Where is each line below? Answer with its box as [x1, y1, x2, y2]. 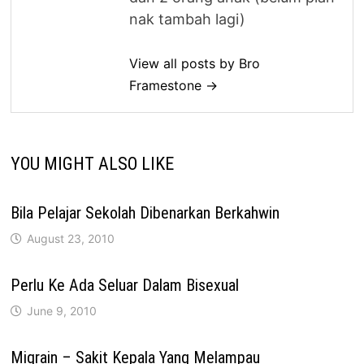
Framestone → [129, 76, 219, 93]
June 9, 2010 [27, 303, 97, 318]
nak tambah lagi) [129, 10, 246, 28]
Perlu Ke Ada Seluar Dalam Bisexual [11, 275, 240, 295]
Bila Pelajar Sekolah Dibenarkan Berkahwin [11, 202, 280, 223]
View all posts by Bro [129, 54, 261, 71]
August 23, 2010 [27, 231, 115, 245]
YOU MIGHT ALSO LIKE [11, 153, 175, 174]
